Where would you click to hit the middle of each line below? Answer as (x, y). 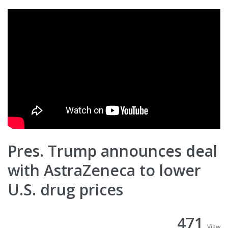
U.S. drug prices (65, 190)
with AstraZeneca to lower (104, 170)
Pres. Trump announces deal (112, 151)
